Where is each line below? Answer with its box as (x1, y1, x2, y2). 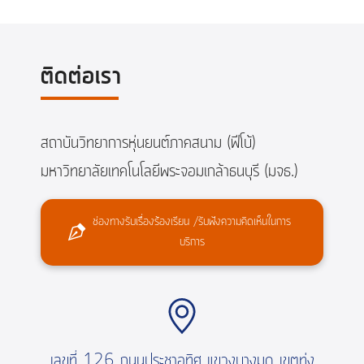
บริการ (179, 233, 205, 252)
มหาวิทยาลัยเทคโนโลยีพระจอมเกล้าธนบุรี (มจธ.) (41, 160, 297, 184)
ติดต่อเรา (41, 60, 122, 95)
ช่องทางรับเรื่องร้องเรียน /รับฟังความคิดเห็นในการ (93, 213, 291, 232)
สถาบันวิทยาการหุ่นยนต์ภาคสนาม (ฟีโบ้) (41, 132, 255, 156)
